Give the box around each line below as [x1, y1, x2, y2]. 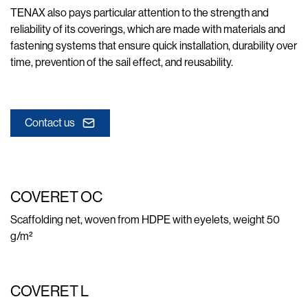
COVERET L [10, 283, 89, 300]
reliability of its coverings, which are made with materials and [10, 23, 285, 36]
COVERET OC [10, 188, 102, 206]
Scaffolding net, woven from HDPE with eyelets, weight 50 [10, 213, 280, 226]
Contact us [25, 116, 75, 129]
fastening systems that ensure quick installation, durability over [10, 39, 297, 52]
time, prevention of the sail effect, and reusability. [10, 56, 233, 69]
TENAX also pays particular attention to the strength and [10, 6, 269, 19]
